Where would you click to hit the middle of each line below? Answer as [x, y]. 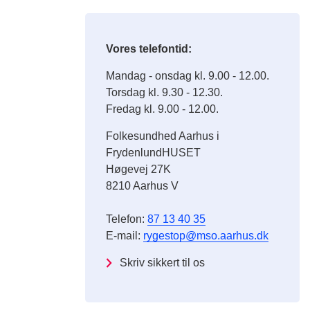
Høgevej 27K [139, 169]
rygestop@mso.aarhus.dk [206, 236]
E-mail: [125, 236]
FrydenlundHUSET [154, 153]
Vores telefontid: [149, 49]
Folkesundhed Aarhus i [163, 136]
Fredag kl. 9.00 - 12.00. [163, 109]
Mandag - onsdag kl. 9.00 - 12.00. [188, 76]
